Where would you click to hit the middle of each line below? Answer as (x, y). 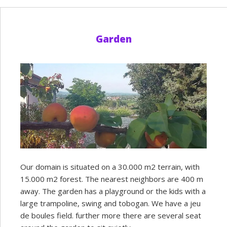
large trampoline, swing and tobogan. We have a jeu (110, 203)
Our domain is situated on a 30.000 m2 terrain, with (110, 167)
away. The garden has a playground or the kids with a (113, 191)
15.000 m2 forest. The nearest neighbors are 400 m (112, 179)
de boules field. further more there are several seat (111, 216)
